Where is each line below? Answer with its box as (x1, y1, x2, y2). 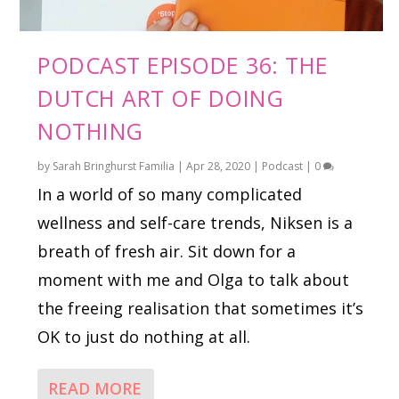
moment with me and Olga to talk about (37, 269, 350, 291)
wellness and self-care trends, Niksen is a (37, 212, 354, 234)
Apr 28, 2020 (186, 159, 251, 175)
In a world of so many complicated (37, 183, 303, 206)
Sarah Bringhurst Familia (53, 159, 175, 175)
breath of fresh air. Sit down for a (37, 240, 297, 263)
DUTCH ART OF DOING (37, 83, 284, 114)
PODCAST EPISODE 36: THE (37, 50, 329, 81)
